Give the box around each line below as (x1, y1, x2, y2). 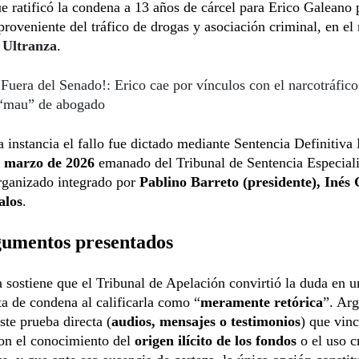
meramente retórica (200, 293, 323, 310)
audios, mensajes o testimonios (111, 313, 301, 329)
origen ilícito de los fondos (135, 332, 296, 349)
